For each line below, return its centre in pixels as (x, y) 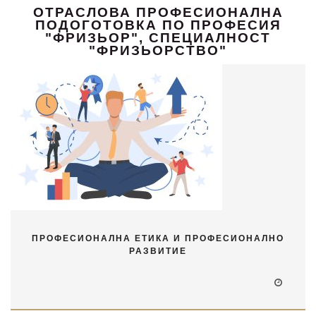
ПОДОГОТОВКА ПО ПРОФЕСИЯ (158, 25)
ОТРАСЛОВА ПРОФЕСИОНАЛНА (158, 12)
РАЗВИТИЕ (158, 251)
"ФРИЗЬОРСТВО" (158, 50)
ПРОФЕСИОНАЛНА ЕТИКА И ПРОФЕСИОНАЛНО (158, 238)
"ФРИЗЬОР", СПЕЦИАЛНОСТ (158, 37)
